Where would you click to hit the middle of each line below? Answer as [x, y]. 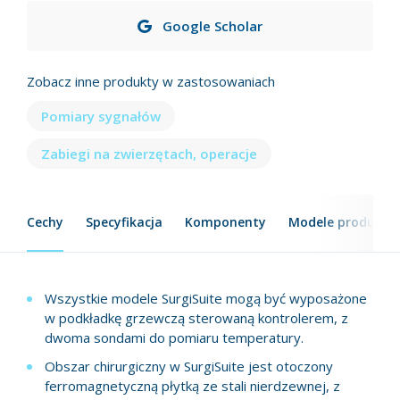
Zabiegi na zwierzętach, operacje [149, 154]
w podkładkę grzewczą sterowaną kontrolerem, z [196, 318]
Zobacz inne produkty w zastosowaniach [151, 82]
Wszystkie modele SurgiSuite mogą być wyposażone [206, 299]
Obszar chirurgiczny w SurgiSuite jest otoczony [189, 367]
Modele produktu [342, 222]
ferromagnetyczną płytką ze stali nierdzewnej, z [192, 386]
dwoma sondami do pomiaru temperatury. [174, 338]
